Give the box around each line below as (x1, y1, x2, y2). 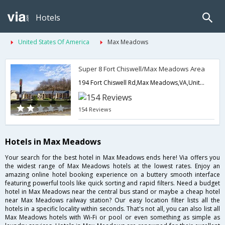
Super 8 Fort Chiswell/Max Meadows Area (78, 64, 205, 73)
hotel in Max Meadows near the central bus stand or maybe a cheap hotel (5, 187, 220, 196)
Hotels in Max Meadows (5, 136, 101, 148)
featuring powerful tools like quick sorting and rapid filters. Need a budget (5, 179, 220, 188)
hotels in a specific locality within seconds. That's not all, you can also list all (5, 204, 220, 213)
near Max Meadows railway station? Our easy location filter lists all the (5, 196, 220, 205)
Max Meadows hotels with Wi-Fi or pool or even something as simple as (5, 213, 220, 222)
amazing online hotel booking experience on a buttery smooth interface (5, 170, 220, 179)
